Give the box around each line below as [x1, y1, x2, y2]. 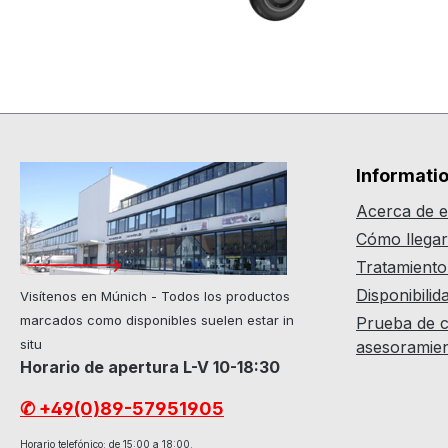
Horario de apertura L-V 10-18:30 [20, 357, 280, 378]
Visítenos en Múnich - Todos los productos [20, 288, 290, 305]
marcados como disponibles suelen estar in [20, 312, 294, 329]
